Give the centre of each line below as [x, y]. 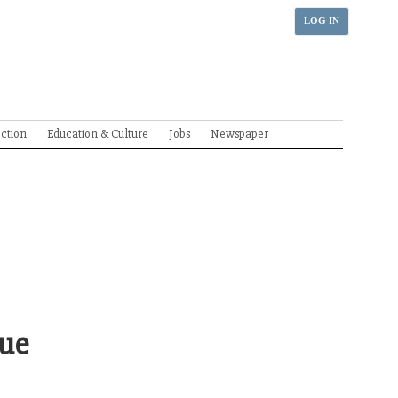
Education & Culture [98, 134]
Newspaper [239, 134]
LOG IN [322, 21]
